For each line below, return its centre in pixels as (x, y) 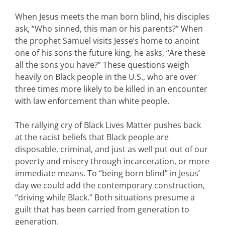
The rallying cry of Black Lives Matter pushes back (108, 125)
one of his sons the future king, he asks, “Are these (110, 52)
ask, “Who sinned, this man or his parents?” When (109, 28)
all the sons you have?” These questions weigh (102, 65)
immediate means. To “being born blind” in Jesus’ (107, 173)
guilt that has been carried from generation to (102, 209)
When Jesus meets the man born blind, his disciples (112, 16)
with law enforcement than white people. (92, 101)
